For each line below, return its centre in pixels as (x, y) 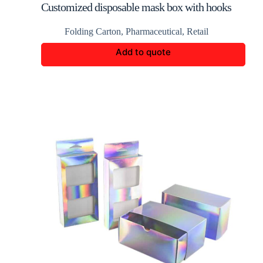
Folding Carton (93, 31)
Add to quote (143, 52)
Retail (198, 31)
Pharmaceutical (154, 31)
